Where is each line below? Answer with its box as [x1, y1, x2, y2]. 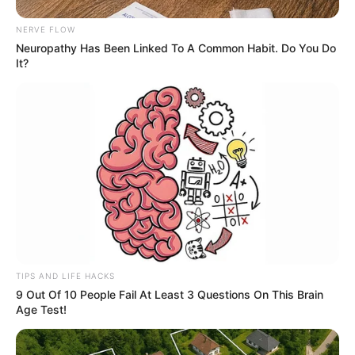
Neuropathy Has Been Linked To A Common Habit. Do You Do [16, 40, 336, 55]
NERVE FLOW [16, 24, 75, 34]
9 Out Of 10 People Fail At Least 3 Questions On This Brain [16, 287, 323, 301]
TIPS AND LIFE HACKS [16, 270, 115, 281]
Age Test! [16, 302, 67, 316]
